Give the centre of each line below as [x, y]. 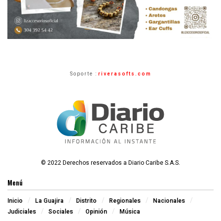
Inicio [15, 201]
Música [130, 211]
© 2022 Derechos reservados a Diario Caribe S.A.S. [110, 163]
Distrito [86, 201]
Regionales [125, 201]
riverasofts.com [125, 74]
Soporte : [83, 74]
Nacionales [169, 201]
